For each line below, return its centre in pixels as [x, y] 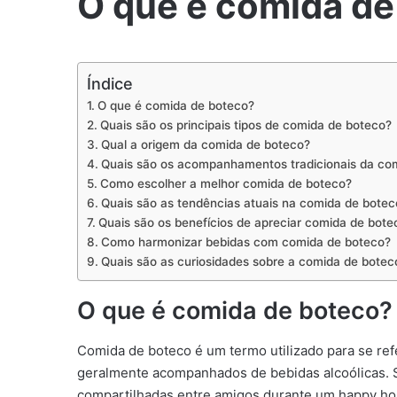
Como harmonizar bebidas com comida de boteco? [245, 242]
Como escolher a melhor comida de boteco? [226, 183]
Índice [110, 83]
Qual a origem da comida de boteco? [205, 144]
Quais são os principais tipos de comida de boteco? [245, 125]
